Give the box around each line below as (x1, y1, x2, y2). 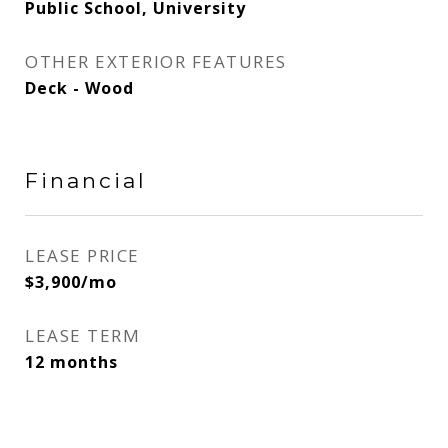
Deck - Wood (25, 77, 134, 99)
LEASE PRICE (25, 244, 140, 267)
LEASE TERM (25, 324, 140, 347)
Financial (25, 168, 147, 193)
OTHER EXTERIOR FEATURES (25, 50, 287, 73)
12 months (25, 351, 118, 373)
